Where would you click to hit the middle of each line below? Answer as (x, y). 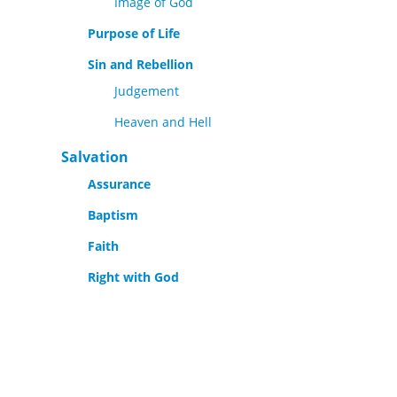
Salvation (95, 157)
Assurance (119, 184)
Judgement (147, 91)
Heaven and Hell (163, 122)
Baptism (113, 215)
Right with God (133, 277)
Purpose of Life (134, 33)
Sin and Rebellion (140, 64)
